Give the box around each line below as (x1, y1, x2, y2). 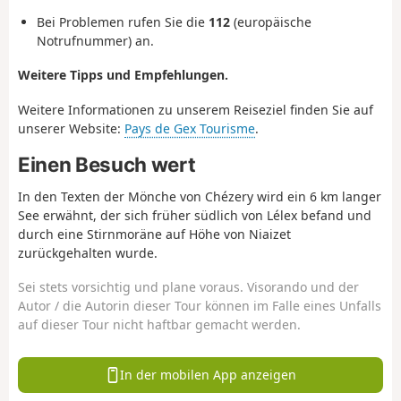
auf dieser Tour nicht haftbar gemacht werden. (18, 316, 301, 334)
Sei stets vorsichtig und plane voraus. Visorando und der (18, 278, 359, 296)
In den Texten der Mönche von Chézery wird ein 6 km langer (18, 187, 381, 205)
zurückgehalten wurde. (18, 243, 158, 261)
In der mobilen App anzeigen (120, 366, 297, 384)
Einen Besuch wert (18, 152, 196, 177)
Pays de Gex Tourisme (124, 119, 255, 137)
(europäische (230, 13, 311, 30)
